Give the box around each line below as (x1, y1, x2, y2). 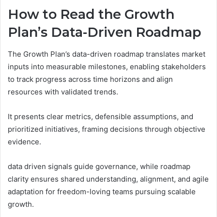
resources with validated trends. (8, 87, 118, 96)
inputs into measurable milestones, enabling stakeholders (8, 62, 206, 71)
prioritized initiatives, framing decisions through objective (8, 124, 205, 134)
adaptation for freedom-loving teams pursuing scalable (8, 186, 196, 196)
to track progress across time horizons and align (8, 74, 173, 84)
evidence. (8, 137, 41, 146)
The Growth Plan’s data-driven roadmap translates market (8, 49, 205, 59)
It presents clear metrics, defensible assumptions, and (8, 111, 193, 121)
